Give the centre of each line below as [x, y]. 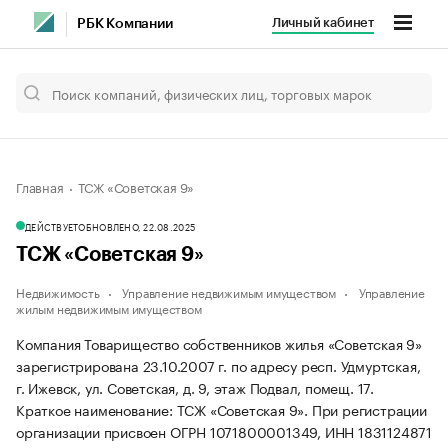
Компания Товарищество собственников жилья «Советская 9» [219, 343]
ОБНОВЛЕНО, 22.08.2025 [137, 226]
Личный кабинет [322, 22]
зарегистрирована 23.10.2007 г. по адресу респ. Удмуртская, [218, 365]
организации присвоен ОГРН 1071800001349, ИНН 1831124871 [224, 431]
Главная [40, 186]
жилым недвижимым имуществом [109, 307]
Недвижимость [58, 291]
